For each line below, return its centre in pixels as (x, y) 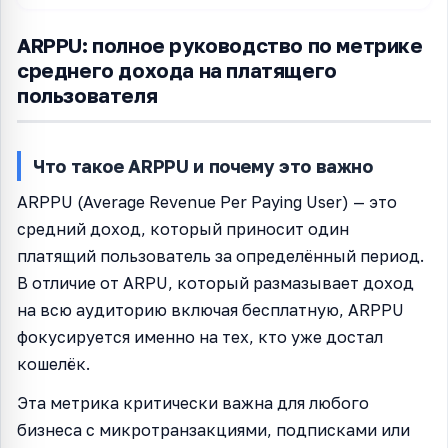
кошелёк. (53, 363)
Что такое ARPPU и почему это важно (203, 165)
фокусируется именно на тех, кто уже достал (200, 336)
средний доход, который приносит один (183, 228)
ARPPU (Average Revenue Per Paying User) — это (207, 201)
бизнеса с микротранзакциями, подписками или (213, 429)
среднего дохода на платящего (177, 69)
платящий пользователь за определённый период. (220, 255)
